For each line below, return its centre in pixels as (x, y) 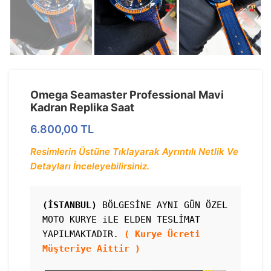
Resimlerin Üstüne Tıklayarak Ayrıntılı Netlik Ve (134, 151)
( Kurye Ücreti (162, 234)
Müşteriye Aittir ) (91, 248)
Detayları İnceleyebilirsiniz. (90, 166)
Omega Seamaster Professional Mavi (127, 94)
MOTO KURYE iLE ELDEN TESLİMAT (121, 219)
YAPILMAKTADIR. (83, 234)
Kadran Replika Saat (82, 107)
